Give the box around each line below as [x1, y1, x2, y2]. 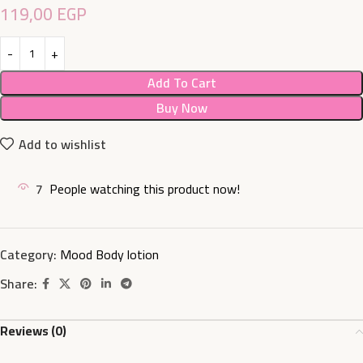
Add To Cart [147, 70, 216, 95]
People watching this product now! [49, 177, 240, 201]
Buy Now [156, 96, 207, 120]
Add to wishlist [19, 131, 107, 156]
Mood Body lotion [60, 242, 159, 267]
